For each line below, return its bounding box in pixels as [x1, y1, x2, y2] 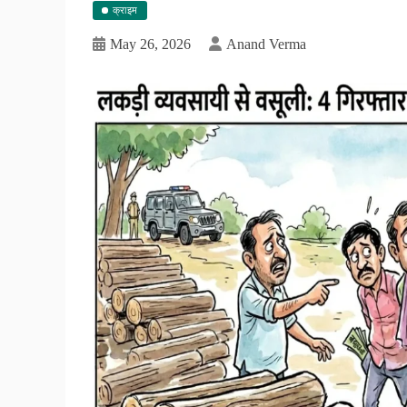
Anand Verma [226, 35, 306, 52]
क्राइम [112, 4, 138, 15]
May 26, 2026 [110, 35, 191, 52]
